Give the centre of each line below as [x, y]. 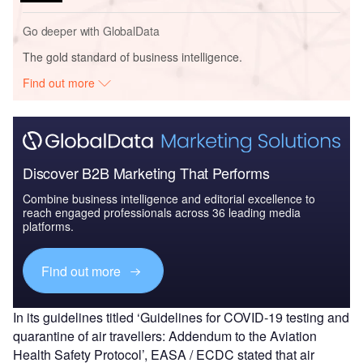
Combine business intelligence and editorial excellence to [169, 199]
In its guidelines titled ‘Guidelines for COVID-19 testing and [181, 318]
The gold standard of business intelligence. [132, 57]
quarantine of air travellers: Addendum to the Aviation [165, 336]
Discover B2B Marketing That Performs [146, 173]
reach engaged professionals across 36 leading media [162, 213]
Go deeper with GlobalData [91, 31]
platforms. [48, 226]
